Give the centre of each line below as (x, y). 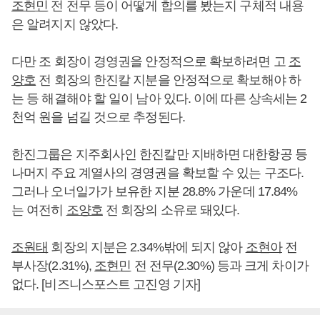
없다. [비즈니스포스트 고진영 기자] (106, 285)
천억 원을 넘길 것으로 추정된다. (98, 117)
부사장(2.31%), (53, 266)
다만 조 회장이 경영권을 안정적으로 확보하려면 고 (150, 62)
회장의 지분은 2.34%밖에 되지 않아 (147, 247)
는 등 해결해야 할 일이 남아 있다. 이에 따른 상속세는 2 (159, 99)
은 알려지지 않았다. (65, 25)
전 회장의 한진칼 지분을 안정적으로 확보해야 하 (168, 80)
